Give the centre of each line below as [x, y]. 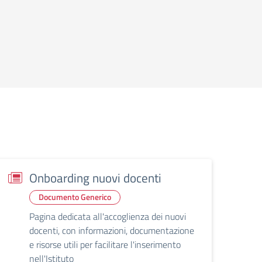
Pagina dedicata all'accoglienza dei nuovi [108, 217]
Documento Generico [75, 197]
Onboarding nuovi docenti [95, 178]
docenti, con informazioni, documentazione [112, 231]
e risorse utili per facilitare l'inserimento [105, 245]
